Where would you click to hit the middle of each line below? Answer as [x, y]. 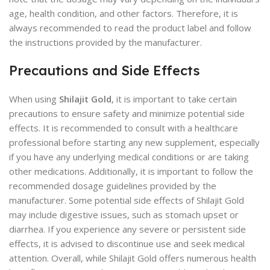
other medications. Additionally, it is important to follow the [131, 171]
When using [34, 99]
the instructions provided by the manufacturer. [105, 42]
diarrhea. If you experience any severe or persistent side [127, 229]
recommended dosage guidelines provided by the [113, 186]
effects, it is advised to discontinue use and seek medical [127, 243]
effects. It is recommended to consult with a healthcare [124, 128]
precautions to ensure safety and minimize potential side [127, 113]
